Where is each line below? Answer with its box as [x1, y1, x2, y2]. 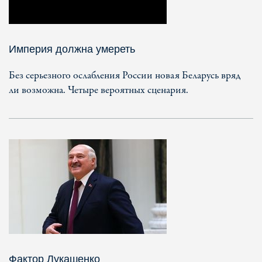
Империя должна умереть [9, 43, 135, 55]
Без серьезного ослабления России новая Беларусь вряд [9, 68, 241, 83]
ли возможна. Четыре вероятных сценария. [9, 82, 188, 98]
